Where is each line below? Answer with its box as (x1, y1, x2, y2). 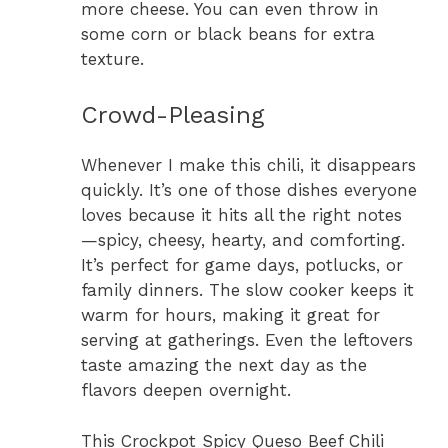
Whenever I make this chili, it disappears (81, 155, 416, 176)
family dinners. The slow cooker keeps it (81, 280, 414, 301)
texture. (81, 48, 144, 69)
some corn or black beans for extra (81, 23, 375, 44)
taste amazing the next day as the (81, 355, 367, 376)
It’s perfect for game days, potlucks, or (81, 255, 403, 276)
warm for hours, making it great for (81, 305, 380, 326)
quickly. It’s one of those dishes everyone (81, 180, 417, 201)
